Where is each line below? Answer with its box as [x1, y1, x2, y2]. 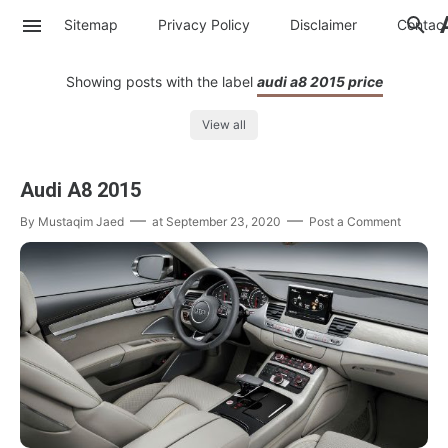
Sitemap [64, 15, 118, 33]
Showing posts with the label [65, 73, 257, 90]
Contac [397, 15, 444, 33]
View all [202, 117, 246, 133]
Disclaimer [290, 15, 357, 33]
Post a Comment [309, 214, 401, 230]
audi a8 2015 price [256, 73, 383, 90]
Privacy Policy [158, 15, 250, 33]
